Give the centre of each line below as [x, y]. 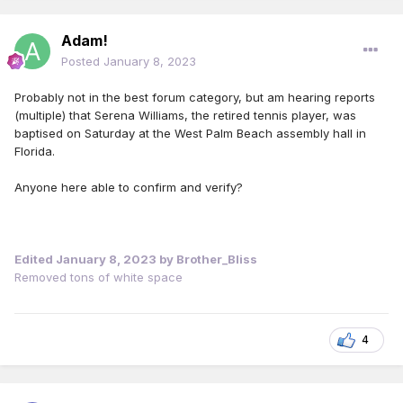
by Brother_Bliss [207, 260]
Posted [82, 62]
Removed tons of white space [99, 278]
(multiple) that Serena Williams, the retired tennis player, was [185, 116]
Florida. [35, 152]
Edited [35, 260]
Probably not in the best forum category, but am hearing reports [195, 98]
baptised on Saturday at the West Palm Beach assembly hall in [190, 134]
